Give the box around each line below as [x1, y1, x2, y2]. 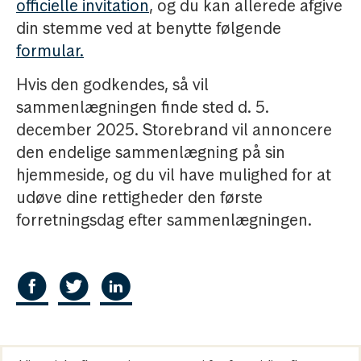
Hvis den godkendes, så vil [16, 74, 209, 95]
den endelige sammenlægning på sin [16, 142, 285, 163]
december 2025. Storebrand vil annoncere [16, 119, 332, 140]
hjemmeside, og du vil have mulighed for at [16, 164, 331, 185]
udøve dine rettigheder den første [16, 187, 263, 208]
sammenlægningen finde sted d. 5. [16, 97, 269, 118]
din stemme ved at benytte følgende [16, 18, 281, 39]
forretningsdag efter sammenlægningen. [16, 210, 312, 230]
